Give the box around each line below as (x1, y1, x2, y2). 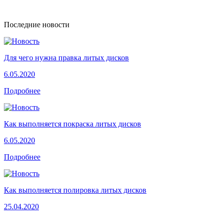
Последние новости (4, 20, 70, 29)
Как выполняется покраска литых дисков (4, 119, 141, 128)
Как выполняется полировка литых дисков (4, 185, 146, 194)
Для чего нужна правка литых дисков (4, 53, 129, 62)
